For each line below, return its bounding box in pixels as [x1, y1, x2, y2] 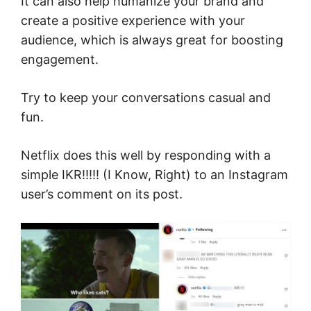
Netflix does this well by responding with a [21, 148, 271, 163]
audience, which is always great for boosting [21, 33, 283, 48]
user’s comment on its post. [21, 187, 186, 202]
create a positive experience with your [21, 13, 245, 28]
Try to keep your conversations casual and [21, 90, 271, 106]
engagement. [21, 52, 102, 67]
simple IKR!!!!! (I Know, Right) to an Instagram [21, 167, 288, 183]
